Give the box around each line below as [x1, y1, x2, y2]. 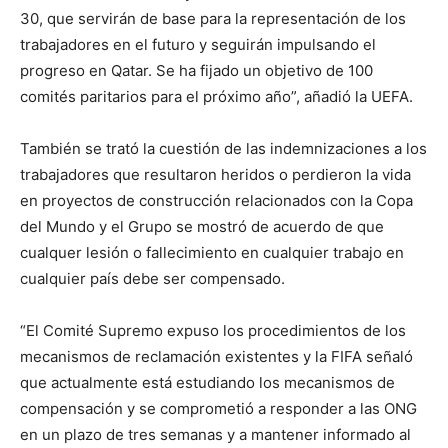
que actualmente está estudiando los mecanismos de [20, 373, 395, 393]
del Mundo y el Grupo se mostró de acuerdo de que [20, 217, 384, 237]
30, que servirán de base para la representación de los [20, 9, 406, 29]
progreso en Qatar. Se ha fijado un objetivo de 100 [20, 61, 373, 81]
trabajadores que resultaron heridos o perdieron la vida [20, 165, 411, 185]
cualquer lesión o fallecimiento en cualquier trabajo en [20, 243, 404, 263]
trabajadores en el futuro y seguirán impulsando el [20, 35, 376, 55]
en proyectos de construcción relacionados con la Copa [20, 191, 413, 211]
